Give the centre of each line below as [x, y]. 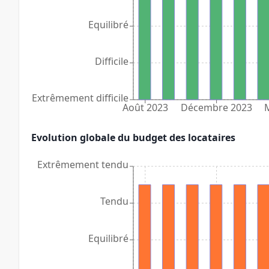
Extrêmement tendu [83, 164]
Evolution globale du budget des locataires [133, 137]
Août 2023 [145, 108]
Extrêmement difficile [80, 98]
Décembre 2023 [217, 108]
